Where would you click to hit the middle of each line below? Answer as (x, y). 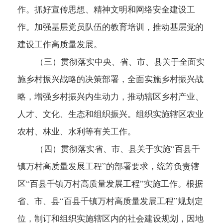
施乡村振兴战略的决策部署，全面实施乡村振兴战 (111, 79)
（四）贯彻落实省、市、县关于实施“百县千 (109, 149)
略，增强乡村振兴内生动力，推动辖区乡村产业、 (111, 97)
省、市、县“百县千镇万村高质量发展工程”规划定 (110, 201)
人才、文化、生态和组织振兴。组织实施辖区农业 (111, 114)
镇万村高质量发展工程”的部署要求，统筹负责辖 (108, 166)
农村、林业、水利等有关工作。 (77, 131)
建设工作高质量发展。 (60, 44)
